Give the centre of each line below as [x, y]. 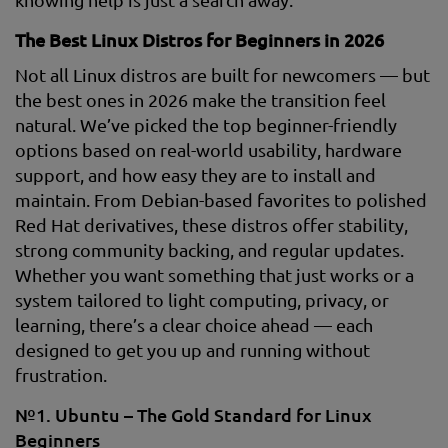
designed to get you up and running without [192, 349]
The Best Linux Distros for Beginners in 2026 [199, 39]
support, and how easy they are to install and [195, 174]
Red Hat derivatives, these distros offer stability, [211, 224]
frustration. [61, 374]
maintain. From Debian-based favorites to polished [221, 199]
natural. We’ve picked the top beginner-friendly [206, 124]
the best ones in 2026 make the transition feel [200, 99]
